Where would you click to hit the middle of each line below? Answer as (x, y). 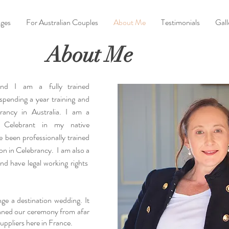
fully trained (69, 86)
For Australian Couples (62, 22)
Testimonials (180, 22)
